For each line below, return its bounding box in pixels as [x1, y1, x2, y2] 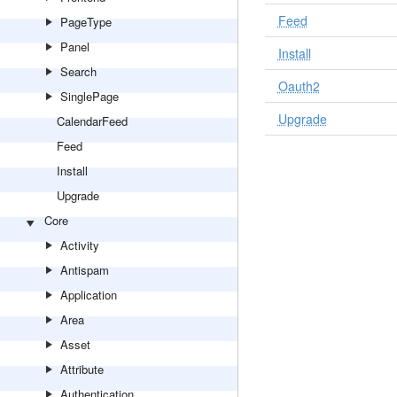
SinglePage [60, 88, 119, 105]
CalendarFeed [57, 113, 128, 129]
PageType [60, 13, 112, 30]
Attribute [60, 361, 104, 378]
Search [60, 63, 97, 80]
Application [60, 286, 117, 303]
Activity [60, 237, 99, 253]
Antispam [60, 261, 109, 278]
